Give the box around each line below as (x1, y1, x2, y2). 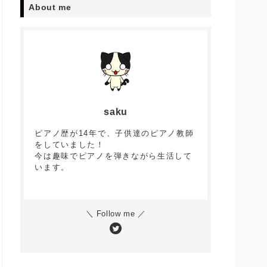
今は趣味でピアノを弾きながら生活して (35, 151, 193, 160)
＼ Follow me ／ (85, 209, 146, 218)
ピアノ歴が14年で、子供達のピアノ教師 (35, 129, 194, 138)
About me (29, 2, 72, 12)
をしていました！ (35, 140, 105, 149)
